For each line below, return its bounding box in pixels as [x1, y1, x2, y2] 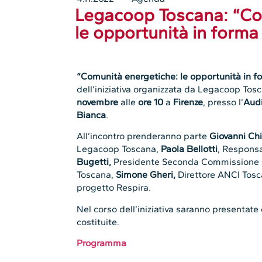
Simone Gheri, [116, 169, 176, 181]
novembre [77, 96, 119, 108]
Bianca [77, 109, 106, 120]
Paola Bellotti [161, 143, 218, 155]
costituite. [77, 216, 120, 227]
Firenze [173, 96, 204, 108]
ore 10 [138, 96, 164, 108]
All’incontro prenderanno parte [77, 130, 210, 142]
